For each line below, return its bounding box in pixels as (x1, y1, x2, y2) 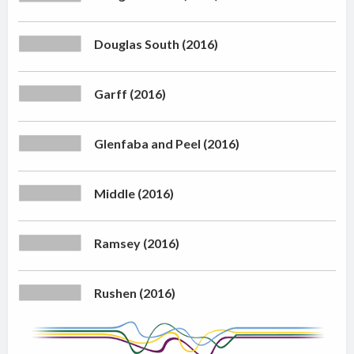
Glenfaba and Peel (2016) (94, 136, 240, 152)
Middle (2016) (94, 186, 175, 201)
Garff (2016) (94, 86, 167, 102)
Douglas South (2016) (94, 36, 219, 52)
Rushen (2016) (94, 285, 176, 301)
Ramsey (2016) (94, 235, 180, 251)
